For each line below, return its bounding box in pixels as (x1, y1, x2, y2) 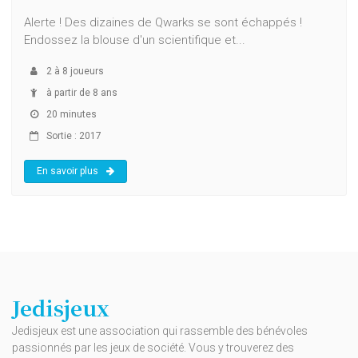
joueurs (68, 65, 104, 77)
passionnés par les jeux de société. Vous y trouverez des (12, 340, 294, 354)
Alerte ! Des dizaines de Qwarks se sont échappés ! (24, 14, 302, 30)
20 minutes (44, 108, 97, 120)
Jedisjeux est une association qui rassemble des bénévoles (12, 324, 308, 337)
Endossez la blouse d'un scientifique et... (24, 32, 245, 47)
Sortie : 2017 (44, 129, 101, 141)
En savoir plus (37, 165, 98, 177)
